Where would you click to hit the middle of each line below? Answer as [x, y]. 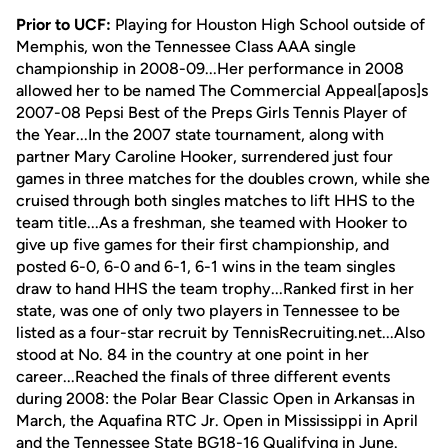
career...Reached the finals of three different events [203, 376]
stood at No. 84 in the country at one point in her [192, 354]
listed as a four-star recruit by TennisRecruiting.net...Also [220, 332]
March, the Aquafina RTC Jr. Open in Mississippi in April [217, 420]
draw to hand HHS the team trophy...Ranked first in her [215, 288]
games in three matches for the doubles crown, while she [223, 178]
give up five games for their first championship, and [202, 244]
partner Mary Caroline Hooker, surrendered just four [204, 156]
